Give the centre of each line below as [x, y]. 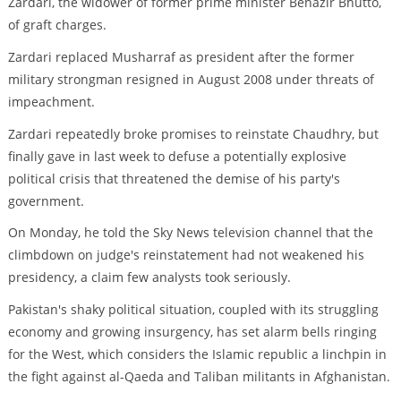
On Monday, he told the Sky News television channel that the [190, 233]
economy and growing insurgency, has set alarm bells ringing [192, 332]
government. [46, 200]
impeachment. [51, 101]
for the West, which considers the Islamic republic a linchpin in [197, 354]
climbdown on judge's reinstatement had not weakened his [186, 255]
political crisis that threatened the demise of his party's [174, 178]
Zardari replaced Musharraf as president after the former [181, 56]
